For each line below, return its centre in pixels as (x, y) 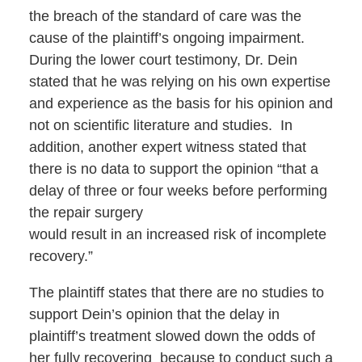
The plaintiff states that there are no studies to (176, 293)
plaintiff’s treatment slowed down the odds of (172, 337)
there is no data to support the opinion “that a (173, 169)
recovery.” (61, 257)
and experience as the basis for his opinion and (181, 104)
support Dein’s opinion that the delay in (154, 315)
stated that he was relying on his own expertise (179, 82)
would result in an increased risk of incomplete (177, 235)
